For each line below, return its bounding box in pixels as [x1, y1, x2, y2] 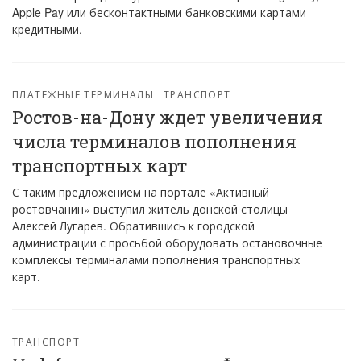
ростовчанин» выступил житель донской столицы [12, 201, 288, 217]
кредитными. [12, 21, 82, 37]
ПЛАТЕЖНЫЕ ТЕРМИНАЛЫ [12, 87, 155, 101]
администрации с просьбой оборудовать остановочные [12, 234, 322, 251]
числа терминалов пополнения [12, 130, 297, 153]
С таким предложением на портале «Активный [12, 184, 269, 200]
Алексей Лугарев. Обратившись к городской [12, 218, 255, 234]
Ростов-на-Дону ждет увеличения [12, 106, 322, 129]
